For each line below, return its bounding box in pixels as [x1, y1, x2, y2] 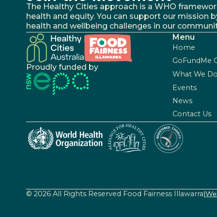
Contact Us [172, 109, 211, 118]
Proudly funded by [26, 62, 98, 72]
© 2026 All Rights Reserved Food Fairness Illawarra [26, 189, 203, 198]
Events [172, 83, 197, 92]
